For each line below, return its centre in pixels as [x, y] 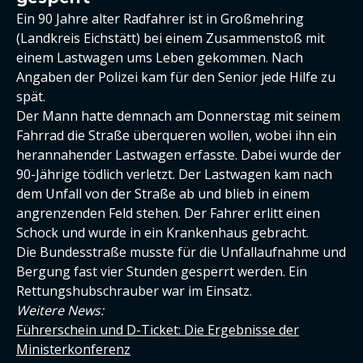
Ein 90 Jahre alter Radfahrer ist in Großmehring [160, 19]
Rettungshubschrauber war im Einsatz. [134, 291]
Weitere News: [60, 310]
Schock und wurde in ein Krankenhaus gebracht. [162, 233]
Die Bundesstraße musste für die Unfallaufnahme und [181, 252]
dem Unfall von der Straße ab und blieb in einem [163, 194]
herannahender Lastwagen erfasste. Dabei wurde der [179, 155]
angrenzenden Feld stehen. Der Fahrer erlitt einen [168, 213]
